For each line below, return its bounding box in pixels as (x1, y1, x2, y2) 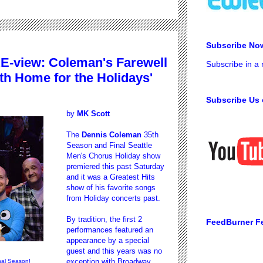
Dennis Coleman (82, 130, 141, 139)
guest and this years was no (66, 246, 162, 255)
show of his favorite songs (66, 183, 156, 192)
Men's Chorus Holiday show (66, 151, 160, 160)
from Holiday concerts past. (66, 193, 160, 203)
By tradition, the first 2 (66, 214, 142, 224)
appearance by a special (66, 235, 149, 245)
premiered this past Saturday (66, 161, 164, 171)
